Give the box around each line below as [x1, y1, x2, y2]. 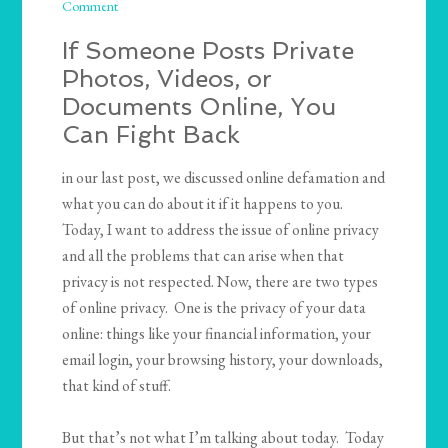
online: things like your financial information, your [62, 323, 372, 345]
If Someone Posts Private [62, 36, 355, 66]
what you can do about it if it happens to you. [62, 193, 344, 215]
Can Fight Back [62, 120, 241, 150]
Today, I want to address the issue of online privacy [62, 219, 380, 241]
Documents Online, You [62, 92, 337, 122]
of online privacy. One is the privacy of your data [62, 297, 367, 319]
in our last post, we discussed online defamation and [62, 167, 386, 189]
